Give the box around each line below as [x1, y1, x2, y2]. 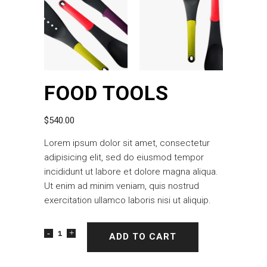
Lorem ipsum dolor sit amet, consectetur [44, 137, 210, 148]
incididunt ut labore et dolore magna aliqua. [44, 166, 218, 177]
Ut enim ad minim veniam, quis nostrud [44, 180, 199, 191]
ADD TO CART [109, 231, 176, 243]
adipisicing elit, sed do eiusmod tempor [44, 151, 204, 163]
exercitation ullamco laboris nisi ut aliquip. [44, 194, 211, 206]
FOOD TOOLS [44, 80, 169, 105]
